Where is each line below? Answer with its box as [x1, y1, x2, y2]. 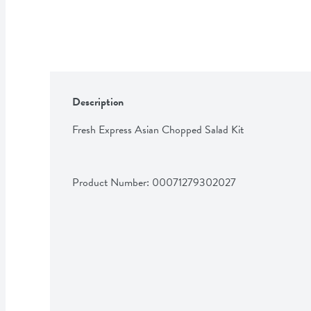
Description [72, 93, 124, 110]
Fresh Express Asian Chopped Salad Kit [72, 121, 244, 138]
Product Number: [72, 174, 152, 191]
